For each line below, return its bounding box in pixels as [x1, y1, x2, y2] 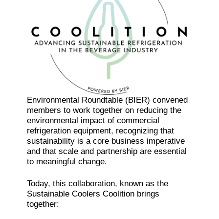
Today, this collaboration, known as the [26, 178, 168, 188]
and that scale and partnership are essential [26, 147, 187, 156]
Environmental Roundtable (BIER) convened [26, 95, 188, 105]
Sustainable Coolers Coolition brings [26, 189, 159, 198]
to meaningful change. [26, 157, 107, 167]
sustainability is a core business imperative [26, 136, 185, 146]
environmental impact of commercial [26, 116, 159, 126]
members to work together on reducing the [26, 106, 181, 115]
